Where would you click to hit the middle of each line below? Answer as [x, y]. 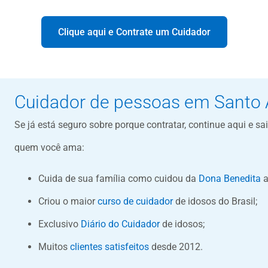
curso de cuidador [135, 202]
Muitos [54, 247]
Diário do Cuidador [120, 224]
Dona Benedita [229, 179]
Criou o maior [68, 202]
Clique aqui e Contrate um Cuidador [134, 32]
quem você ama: [49, 148]
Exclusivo [59, 224]
